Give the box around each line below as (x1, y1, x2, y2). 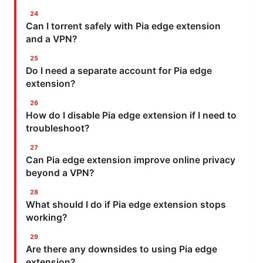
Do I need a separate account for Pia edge (26, 65, 212, 76)
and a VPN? (26, 33, 77, 45)
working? (26, 211, 68, 223)
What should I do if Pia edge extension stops (26, 198, 226, 210)
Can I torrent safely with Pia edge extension (26, 20, 221, 32)
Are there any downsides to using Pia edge (26, 243, 217, 255)
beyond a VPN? (26, 167, 95, 178)
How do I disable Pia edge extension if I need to (26, 109, 237, 121)
